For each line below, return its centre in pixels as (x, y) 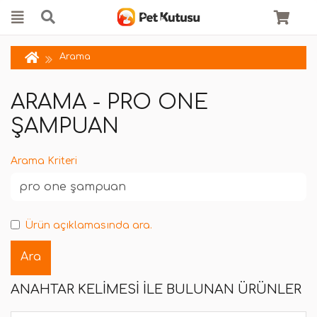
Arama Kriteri (44, 161)
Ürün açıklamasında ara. (88, 225)
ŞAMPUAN (65, 126)
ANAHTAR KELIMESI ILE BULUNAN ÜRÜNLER (156, 290)
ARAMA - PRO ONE (109, 102)
